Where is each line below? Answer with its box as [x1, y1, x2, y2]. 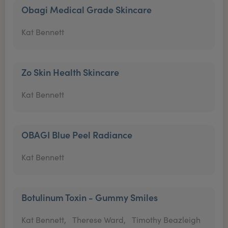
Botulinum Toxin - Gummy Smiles [21, 191, 158, 204]
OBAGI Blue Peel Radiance [21, 128, 132, 141]
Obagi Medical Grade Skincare [21, 3, 152, 16]
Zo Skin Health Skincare [21, 66, 119, 78]
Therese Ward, [72, 214, 126, 225]
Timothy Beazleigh [132, 214, 201, 225]
